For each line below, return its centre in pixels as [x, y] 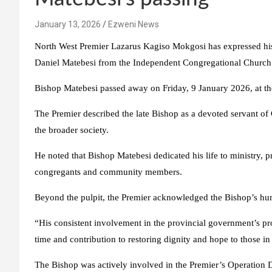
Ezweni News [134, 24]
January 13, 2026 [68, 24]
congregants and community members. [110, 172]
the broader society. [73, 130]
